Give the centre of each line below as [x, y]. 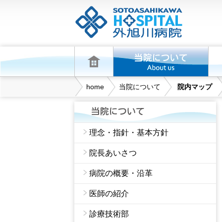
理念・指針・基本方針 [129, 133]
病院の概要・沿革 [121, 173]
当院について [139, 87]
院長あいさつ [113, 153]
